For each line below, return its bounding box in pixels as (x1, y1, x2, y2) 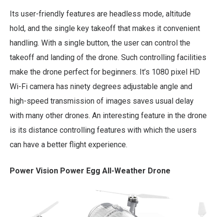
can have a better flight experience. (10, 140, 127, 150)
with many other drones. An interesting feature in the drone (10, 111, 207, 121)
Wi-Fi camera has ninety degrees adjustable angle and (10, 82, 192, 92)
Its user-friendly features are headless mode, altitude (10, 9, 191, 19)
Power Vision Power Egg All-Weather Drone (10, 166, 170, 176)
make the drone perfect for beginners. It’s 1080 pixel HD (10, 67, 200, 77)
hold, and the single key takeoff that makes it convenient (10, 24, 200, 33)
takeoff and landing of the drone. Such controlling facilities (10, 53, 206, 62)
